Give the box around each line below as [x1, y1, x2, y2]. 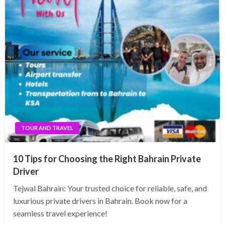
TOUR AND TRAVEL [21, 125, 73, 132]
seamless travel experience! [13, 208, 107, 218]
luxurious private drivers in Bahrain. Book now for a [13, 196, 187, 206]
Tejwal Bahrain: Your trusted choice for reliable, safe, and [13, 183, 207, 193]
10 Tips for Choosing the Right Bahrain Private [13, 153, 201, 165]
